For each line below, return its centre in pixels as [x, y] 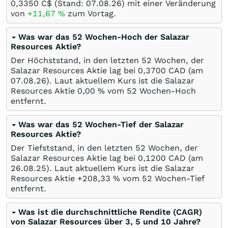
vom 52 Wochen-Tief [162, 178]
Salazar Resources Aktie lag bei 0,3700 [88, 70]
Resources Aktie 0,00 [54, 91]
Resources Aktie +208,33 [62, 178]
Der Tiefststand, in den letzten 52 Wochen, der [104, 148]
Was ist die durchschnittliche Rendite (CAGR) [110, 212]
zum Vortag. [91, 13]
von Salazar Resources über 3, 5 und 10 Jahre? [106, 221]
